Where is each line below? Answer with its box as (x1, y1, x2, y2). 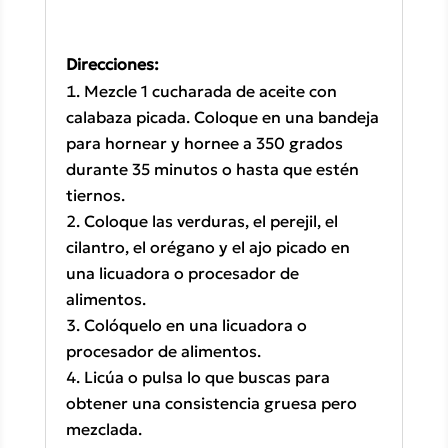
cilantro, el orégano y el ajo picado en (65, 237, 350, 258)
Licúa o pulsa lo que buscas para (83, 367, 330, 388)
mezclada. (65, 419, 142, 440)
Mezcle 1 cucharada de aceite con (83, 81, 337, 102)
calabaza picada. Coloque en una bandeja (65, 107, 379, 128)
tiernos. (65, 185, 125, 206)
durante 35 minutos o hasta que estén (65, 159, 359, 180)
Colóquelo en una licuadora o (83, 315, 307, 336)
